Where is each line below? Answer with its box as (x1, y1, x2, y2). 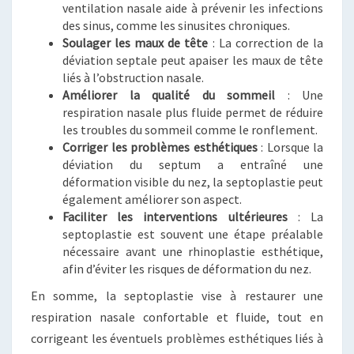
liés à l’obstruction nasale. (62, 70, 204, 85)
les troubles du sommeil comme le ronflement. (62, 122, 318, 137)
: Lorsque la (257, 139, 323, 155)
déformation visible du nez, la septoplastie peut (62, 174, 323, 190)
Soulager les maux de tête (62, 35, 209, 51)
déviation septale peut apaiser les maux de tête (62, 52, 323, 68)
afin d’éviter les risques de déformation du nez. (62, 261, 311, 277)
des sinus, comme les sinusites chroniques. (62, 17, 290, 33)
